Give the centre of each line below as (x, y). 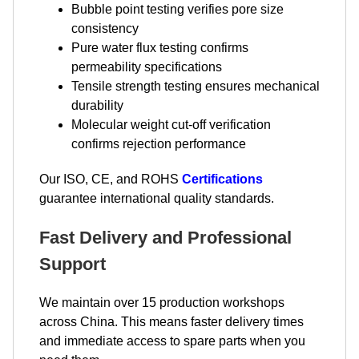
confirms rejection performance (159, 144)
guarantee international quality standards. (157, 198)
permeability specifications (147, 67)
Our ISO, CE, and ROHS (111, 179)
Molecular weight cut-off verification (171, 125)
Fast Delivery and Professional (165, 238)
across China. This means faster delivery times (171, 322)
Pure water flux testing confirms (160, 48)
